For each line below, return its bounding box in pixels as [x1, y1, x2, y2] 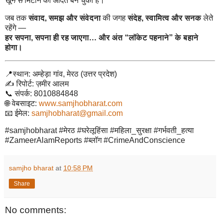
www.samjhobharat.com [39, 99, 122, 108]
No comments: [5, 205, 66, 216]
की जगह [101, 13, 128, 22]
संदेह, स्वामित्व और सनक [128, 13, 201, 22]
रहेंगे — [5, 23, 26, 32]
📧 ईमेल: [5, 109, 31, 117]
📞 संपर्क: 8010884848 [5, 89, 78, 98]
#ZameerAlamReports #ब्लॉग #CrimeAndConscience [5, 136, 185, 145]
